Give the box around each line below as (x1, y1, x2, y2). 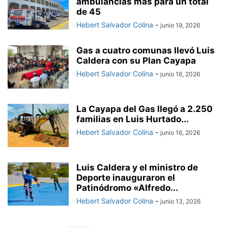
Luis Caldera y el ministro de (76, 162, 198, 173)
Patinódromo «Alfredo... (76, 183, 178, 193)
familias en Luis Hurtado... (76, 114, 189, 125)
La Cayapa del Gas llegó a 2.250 (76, 104, 213, 115)
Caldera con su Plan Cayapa (76, 55, 196, 66)
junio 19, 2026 (160, 21, 200, 30)
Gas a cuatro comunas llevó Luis (76, 45, 215, 56)
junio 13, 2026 (160, 197, 201, 206)
